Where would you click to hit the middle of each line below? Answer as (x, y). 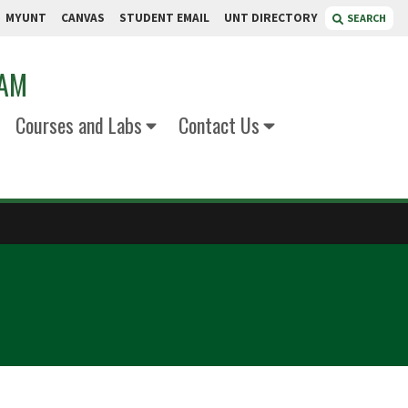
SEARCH (367, 18)
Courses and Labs (78, 125)
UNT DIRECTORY (271, 18)
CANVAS (83, 18)
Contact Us (219, 125)
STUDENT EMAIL (164, 18)
